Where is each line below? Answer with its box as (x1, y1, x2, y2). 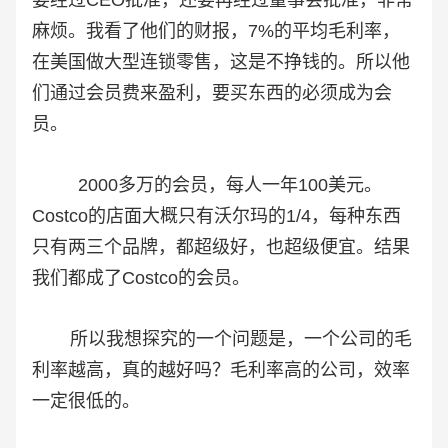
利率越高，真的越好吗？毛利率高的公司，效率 (32, 360, 410, 381)
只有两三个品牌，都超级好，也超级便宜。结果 (32, 237, 410, 258)
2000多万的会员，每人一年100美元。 (32, 175, 382, 196)
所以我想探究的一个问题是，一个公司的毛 (32, 329, 412, 350)
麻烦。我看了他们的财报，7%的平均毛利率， (32, 21, 400, 42)
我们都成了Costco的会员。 (32, 268, 250, 289)
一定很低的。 (32, 391, 140, 412)
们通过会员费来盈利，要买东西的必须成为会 (32, 83, 392, 104)
